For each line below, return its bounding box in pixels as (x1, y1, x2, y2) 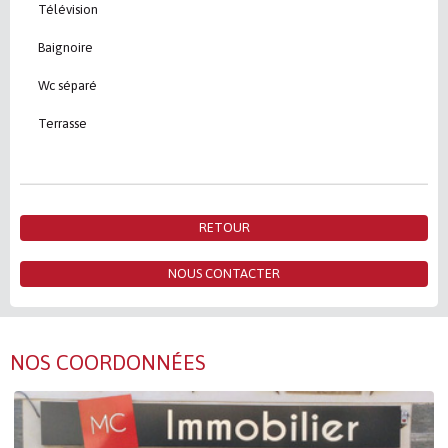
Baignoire (35, 40, 93, 56)
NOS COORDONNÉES (10, 350, 206, 375)
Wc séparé (35, 78, 97, 94)
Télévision (35, 2, 98, 18)
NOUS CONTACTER (168, 266, 280, 282)
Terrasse (35, 116, 87, 132)
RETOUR (198, 220, 250, 236)
